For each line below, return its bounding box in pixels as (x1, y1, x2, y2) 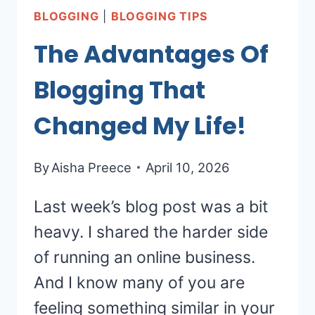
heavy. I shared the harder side (34, 221, 268, 242)
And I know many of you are (34, 272, 245, 292)
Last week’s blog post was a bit (34, 196, 268, 217)
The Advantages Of (34, 37, 269, 72)
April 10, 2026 (146, 159, 230, 175)
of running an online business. (34, 247, 255, 267)
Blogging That (34, 73, 205, 108)
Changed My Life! (34, 109, 246, 143)
